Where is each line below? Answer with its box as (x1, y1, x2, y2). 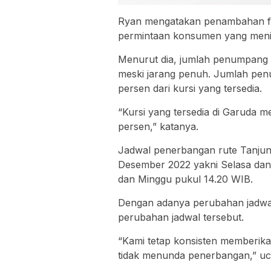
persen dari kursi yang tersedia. (118, 82, 262, 94)
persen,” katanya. (118, 120, 198, 132)
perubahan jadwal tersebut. (118, 211, 244, 223)
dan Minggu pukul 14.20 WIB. (118, 172, 253, 185)
